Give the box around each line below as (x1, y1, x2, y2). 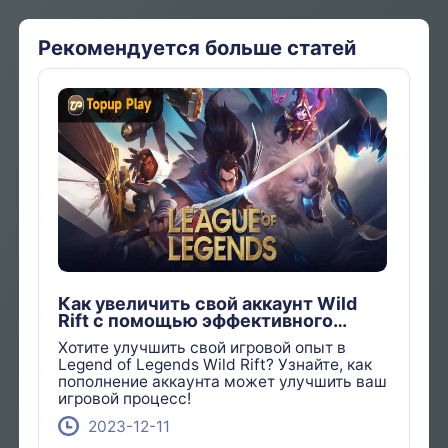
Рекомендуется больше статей (38, 35, 357, 61)
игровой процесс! (58, 388, 192, 408)
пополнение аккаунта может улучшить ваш (58, 371, 388, 391)
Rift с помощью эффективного (58, 309, 334, 331)
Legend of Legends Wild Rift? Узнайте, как (58, 354, 373, 374)
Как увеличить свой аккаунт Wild (58, 292, 358, 314)
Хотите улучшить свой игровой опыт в (58, 337, 347, 357)
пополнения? (58, 326, 178, 348)
